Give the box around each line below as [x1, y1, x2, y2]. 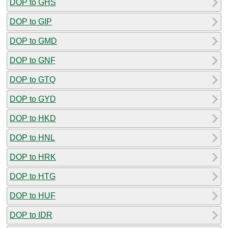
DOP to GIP [10, 17, 52, 26]
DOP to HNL [10, 133, 55, 142]
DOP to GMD [10, 36, 57, 45]
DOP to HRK [10, 152, 56, 161]
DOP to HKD [10, 113, 56, 123]
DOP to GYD [10, 94, 56, 103]
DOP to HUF [10, 191, 55, 200]
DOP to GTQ [10, 75, 55, 84]
